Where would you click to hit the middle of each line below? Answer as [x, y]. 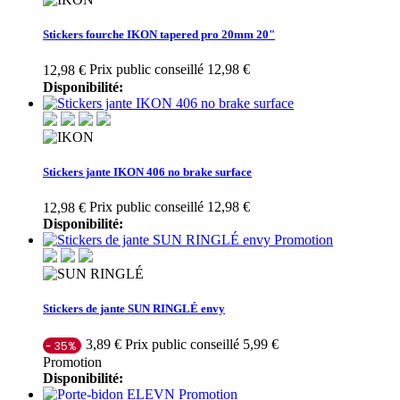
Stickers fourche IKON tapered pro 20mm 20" [159, 35]
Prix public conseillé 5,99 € [202, 344]
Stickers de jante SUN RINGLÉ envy [134, 309]
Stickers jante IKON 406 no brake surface [147, 171]
